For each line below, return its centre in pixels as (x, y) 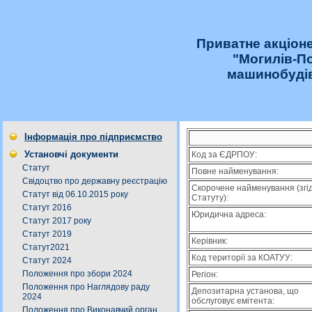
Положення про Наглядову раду (86, 287)
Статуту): (210, 198)
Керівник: (210, 241)
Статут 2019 (47, 234)
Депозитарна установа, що (245, 291)
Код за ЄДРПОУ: (224, 155)
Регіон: (205, 274)
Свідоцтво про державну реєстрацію (95, 181)
